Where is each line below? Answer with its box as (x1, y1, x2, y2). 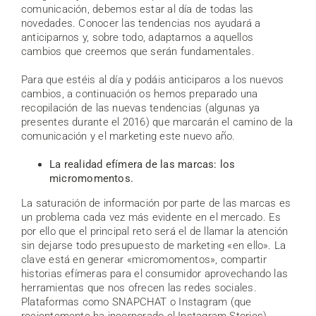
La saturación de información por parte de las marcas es (21, 196, 291, 209)
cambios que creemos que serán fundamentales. (21, 44, 255, 58)
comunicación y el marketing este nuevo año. (21, 129, 236, 142)
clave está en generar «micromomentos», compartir (21, 253, 267, 266)
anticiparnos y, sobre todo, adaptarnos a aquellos (21, 30, 254, 44)
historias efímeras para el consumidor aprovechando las (21, 267, 288, 280)
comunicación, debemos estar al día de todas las (21, 2, 254, 16)
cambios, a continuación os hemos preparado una (21, 87, 258, 100)
